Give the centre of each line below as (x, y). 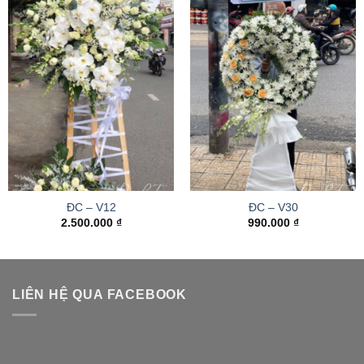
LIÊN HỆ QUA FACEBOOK (100, 295)
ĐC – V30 (273, 208)
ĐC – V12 (91, 208)
